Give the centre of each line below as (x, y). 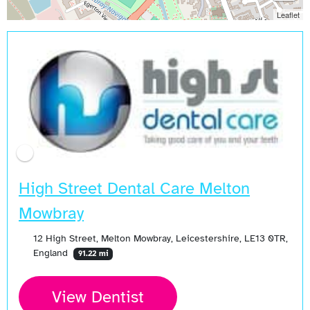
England (52, 252)
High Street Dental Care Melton (134, 188)
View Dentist (98, 297)
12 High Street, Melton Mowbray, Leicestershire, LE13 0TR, (160, 238)
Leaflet (288, 14)
